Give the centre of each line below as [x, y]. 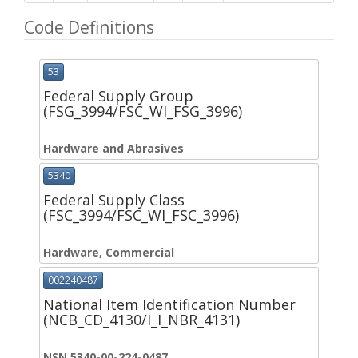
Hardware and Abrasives [113, 149]
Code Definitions [89, 27]
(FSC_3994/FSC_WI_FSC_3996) [141, 215]
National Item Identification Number [169, 304]
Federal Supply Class [114, 200]
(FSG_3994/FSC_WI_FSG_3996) [143, 111]
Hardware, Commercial [109, 253]
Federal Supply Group [118, 96]
